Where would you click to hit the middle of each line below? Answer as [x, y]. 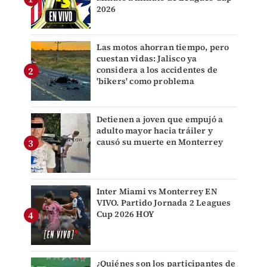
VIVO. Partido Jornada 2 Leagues [164, 203]
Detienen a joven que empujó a [160, 119]
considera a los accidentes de [157, 70]
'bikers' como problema [145, 81]
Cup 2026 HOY [125, 214]
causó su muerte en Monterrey [160, 142]
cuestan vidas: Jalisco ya [147, 59]
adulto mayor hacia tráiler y [155, 131]
